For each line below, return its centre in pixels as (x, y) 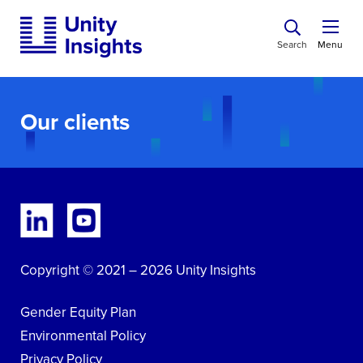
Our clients (75, 122)
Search (292, 45)
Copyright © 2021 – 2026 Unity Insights (138, 270)
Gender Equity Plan (78, 312)
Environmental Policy (83, 335)
